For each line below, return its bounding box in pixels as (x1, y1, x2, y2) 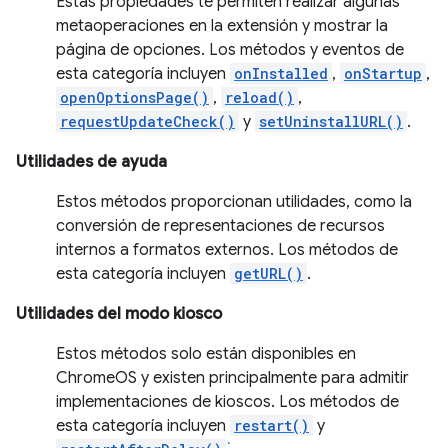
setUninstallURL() (259, 112, 403, 131)
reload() (225, 88, 294, 107)
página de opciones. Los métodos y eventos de (56, 40, 404, 60)
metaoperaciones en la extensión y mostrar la (56, 16, 388, 36)
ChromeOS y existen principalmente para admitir (56, 368, 409, 388)
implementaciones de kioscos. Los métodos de (56, 392, 399, 412)
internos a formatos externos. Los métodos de (56, 240, 398, 260)
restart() (234, 416, 309, 435)
